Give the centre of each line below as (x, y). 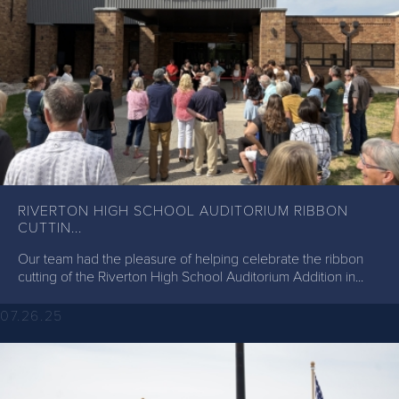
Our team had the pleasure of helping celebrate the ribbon (191, 259)
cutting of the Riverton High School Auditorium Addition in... (191, 277)
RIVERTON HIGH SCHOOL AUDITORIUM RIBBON (183, 211)
